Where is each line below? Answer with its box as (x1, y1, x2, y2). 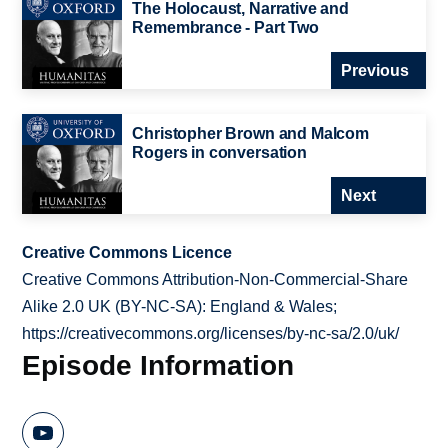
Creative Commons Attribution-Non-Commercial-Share (22, 271, 409, 289)
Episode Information (22, 349, 295, 382)
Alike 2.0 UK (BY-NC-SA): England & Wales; (22, 298, 338, 316)
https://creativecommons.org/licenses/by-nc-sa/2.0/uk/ (22, 325, 400, 343)
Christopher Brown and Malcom (132, 125, 369, 143)
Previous (340, 62, 409, 80)
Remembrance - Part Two (132, 19, 319, 37)
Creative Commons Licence (22, 244, 233, 262)
